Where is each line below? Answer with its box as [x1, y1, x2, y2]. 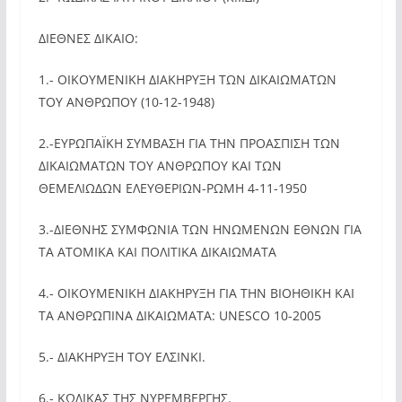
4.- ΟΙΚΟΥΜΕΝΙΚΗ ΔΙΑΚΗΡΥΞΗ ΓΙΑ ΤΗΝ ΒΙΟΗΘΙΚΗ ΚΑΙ [38, 284, 354, 301]
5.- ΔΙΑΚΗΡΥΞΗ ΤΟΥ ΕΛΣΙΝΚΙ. [38, 348, 205, 365]
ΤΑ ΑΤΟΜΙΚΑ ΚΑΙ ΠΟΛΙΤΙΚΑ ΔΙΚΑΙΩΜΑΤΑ [38, 243, 276, 260]
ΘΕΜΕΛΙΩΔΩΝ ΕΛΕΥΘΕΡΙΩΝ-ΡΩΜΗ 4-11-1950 [38, 179, 307, 197]
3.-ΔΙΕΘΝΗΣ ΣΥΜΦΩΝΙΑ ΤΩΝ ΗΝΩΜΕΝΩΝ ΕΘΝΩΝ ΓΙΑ [38, 221, 362, 238]
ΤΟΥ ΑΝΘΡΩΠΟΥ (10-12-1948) [38, 93, 214, 110]
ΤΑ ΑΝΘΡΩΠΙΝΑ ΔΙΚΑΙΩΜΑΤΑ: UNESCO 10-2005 [38, 307, 321, 324]
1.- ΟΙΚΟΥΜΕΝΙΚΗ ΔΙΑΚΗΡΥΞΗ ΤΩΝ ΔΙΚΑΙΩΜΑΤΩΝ [38, 71, 336, 88]
